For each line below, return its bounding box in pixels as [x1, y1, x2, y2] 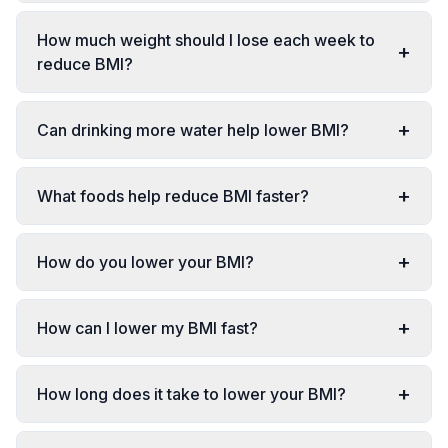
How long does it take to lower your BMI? [37, 384, 346, 404]
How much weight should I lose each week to [37, 30, 375, 50]
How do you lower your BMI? [37, 252, 254, 272]
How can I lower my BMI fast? [37, 318, 258, 338]
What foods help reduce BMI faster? [37, 186, 309, 206]
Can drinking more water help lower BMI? [37, 120, 349, 140]
